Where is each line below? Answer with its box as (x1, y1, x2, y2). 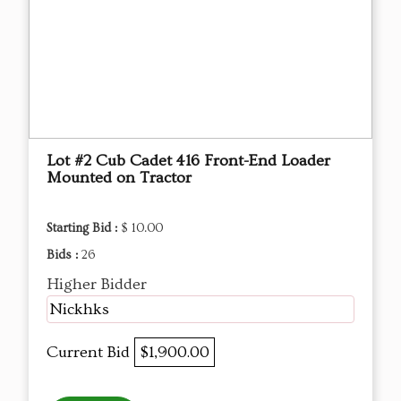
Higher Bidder (47, 275, 147, 294)
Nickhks (49, 300, 109, 320)
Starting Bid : (47, 221, 121, 236)
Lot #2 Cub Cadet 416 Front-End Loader (47, 151, 330, 171)
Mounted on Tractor (47, 168, 192, 188)
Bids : (47, 248, 81, 263)
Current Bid (47, 343, 134, 363)
